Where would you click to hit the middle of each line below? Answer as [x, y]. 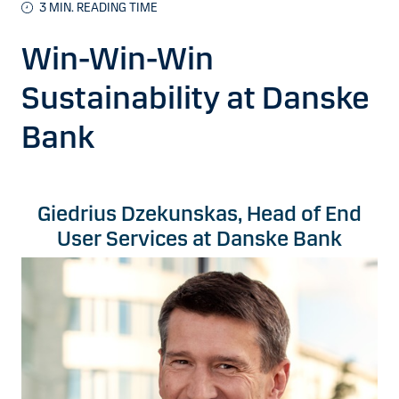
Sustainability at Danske [195, 98]
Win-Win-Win [118, 59]
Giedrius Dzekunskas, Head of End [199, 214]
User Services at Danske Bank [199, 239]
